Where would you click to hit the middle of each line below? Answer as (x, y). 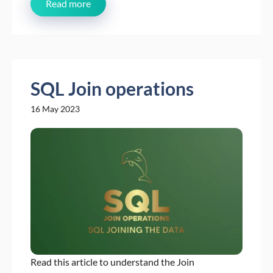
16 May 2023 (55, 108)
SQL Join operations (112, 88)
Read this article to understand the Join (112, 262)
